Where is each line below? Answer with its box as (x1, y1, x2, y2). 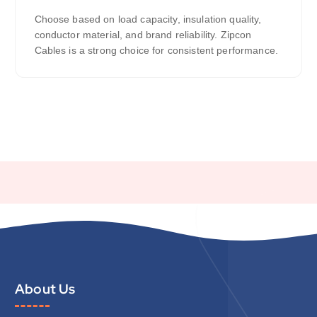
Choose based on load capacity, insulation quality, (34, 13, 262, 25)
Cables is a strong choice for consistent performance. (34, 45, 282, 57)
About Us (15, 279, 76, 298)
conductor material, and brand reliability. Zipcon (34, 29, 252, 41)
